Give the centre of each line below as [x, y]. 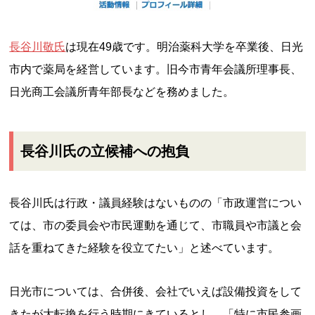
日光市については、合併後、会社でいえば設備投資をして [156, 292]
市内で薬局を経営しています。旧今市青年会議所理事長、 [156, 70]
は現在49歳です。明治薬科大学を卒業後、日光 [185, 47]
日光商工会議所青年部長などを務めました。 [122, 92]
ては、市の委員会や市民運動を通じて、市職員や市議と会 [156, 226]
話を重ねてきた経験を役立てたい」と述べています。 [144, 248]
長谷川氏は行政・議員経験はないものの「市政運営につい [156, 203]
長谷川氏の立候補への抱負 [105, 152]
